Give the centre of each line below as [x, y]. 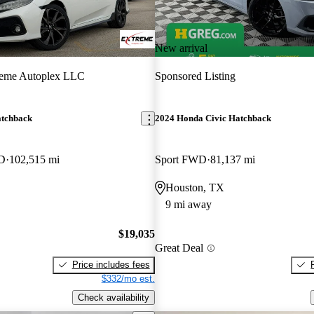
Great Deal [179, 248]
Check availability [113, 297]
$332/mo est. [128, 278]
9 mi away [188, 205]
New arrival [181, 48]
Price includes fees [111, 264]
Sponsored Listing [195, 76]
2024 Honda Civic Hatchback [213, 118]
